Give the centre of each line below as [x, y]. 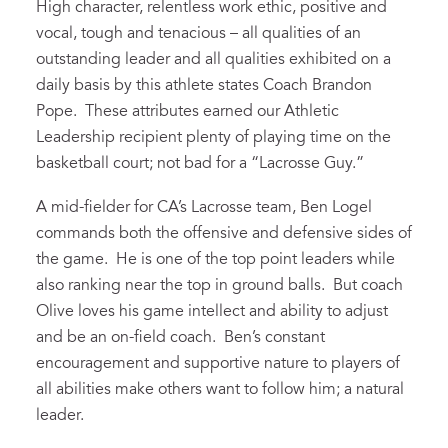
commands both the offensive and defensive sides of [224, 233]
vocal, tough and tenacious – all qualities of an [198, 33]
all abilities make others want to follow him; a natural [220, 389]
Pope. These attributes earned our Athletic [187, 111]
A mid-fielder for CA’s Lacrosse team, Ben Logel [204, 207]
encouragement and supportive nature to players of [218, 363]
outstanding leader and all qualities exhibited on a [213, 59]
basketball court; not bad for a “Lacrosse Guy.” [200, 163]
